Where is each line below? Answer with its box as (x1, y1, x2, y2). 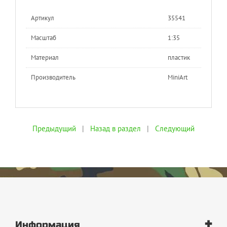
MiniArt (168, 73, 187, 82)
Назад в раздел (90, 124, 141, 133)
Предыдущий (32, 124, 76, 133)
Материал (31, 53, 59, 62)
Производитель (31, 73, 75, 82)
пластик (168, 53, 190, 62)
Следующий (155, 124, 195, 133)
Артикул (31, 14, 54, 22)
